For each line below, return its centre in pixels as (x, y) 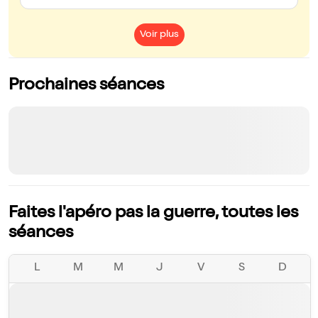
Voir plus (159, 35)
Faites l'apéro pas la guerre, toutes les (153, 214)
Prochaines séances (86, 86)
